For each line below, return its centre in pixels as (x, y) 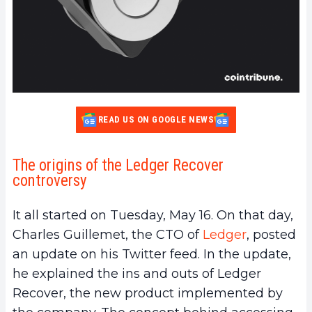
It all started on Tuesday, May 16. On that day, (153, 215)
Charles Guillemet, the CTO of (108, 234)
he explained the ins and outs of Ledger (137, 273)
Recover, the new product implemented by (148, 293)
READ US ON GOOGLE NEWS (156, 119)
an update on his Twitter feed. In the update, (152, 254)
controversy (50, 180)
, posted (271, 234)
